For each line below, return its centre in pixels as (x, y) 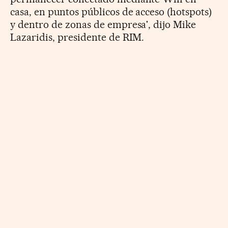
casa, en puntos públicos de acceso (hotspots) (111, 11)
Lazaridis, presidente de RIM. (77, 37)
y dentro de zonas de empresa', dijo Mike (103, 24)
